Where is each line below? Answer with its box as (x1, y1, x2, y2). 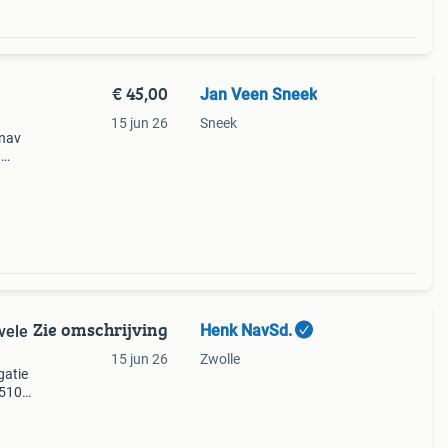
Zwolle (199, 351, 240, 367)
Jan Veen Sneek (199, 85, 317, 104)
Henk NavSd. (199, 321, 292, 340)
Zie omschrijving (32, 316, 168, 343)
